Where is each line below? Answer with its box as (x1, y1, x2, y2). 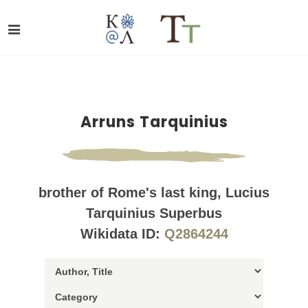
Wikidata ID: (80, 226, 164, 241)
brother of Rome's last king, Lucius (38, 185, 269, 200)
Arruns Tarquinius (80, 111, 228, 133)
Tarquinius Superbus (86, 206, 222, 221)
